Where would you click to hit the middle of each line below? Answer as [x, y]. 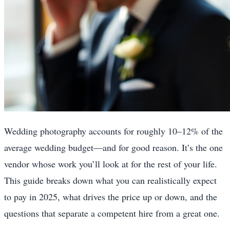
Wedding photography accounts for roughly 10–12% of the [113, 131]
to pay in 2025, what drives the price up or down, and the [111, 196]
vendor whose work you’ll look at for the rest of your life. [111, 164]
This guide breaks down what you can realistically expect [110, 180]
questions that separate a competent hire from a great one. [112, 213]
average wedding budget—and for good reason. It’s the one [113, 147]
